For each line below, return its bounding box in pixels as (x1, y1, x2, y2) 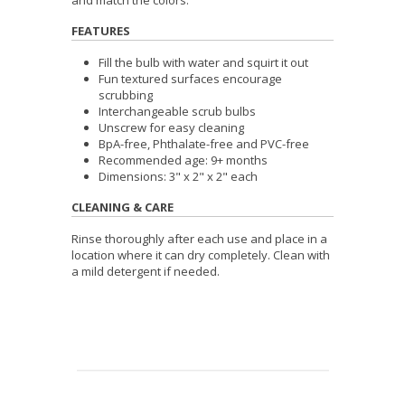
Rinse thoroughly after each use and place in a (71, 230, 327, 247)
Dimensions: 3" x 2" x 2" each (99, 167, 258, 184)
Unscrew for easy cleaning (99, 118, 244, 136)
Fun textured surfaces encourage (99, 70, 282, 87)
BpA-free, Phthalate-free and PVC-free (99, 135, 309, 152)
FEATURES (71, 22, 130, 39)
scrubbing (99, 86, 153, 103)
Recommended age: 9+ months (99, 151, 268, 168)
